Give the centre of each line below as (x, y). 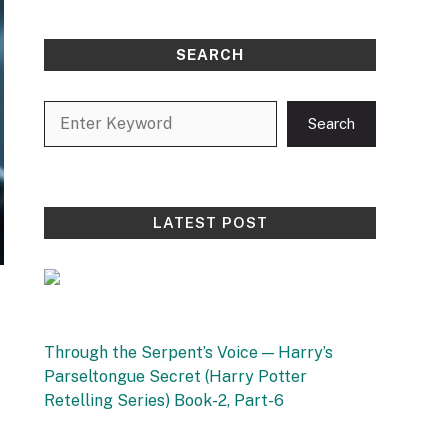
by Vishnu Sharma (97, 424)
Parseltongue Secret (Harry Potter (175, 376)
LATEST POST (210, 222)
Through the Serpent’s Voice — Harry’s (188, 352)
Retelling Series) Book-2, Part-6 (164, 400)
